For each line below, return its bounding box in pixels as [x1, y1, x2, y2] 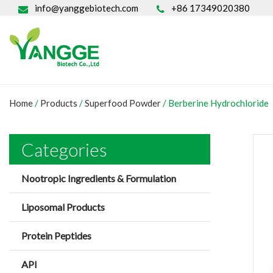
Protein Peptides [21, 230, 91, 241]
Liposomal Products [21, 201, 105, 213]
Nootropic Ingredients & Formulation [21, 172, 176, 184]
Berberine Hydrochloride [168, 97, 269, 108]
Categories [21, 138, 107, 160]
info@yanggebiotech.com [35, 2, 138, 13]
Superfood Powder [85, 97, 161, 108]
